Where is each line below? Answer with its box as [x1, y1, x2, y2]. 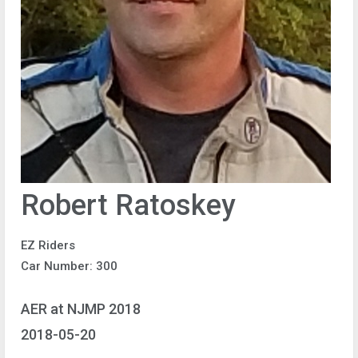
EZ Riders [21, 238, 75, 253]
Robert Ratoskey [21, 189, 236, 222]
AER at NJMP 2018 [21, 300, 141, 317]
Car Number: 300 [21, 259, 117, 273]
